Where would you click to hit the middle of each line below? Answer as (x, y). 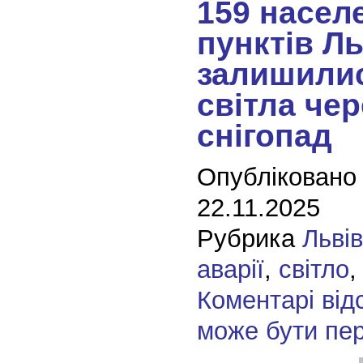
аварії (230, 269)
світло (314, 269)
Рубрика (249, 238)
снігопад (264, 135)
